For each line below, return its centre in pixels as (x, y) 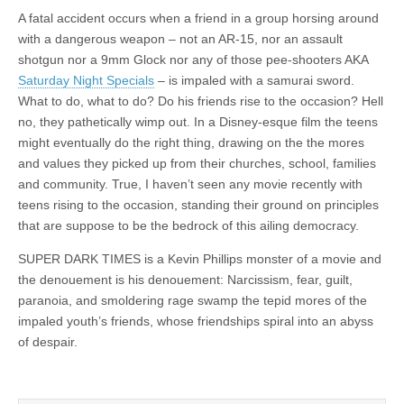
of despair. (48, 342)
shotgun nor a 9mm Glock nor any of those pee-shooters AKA (193, 60)
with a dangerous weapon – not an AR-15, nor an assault (180, 39)
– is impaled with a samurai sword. (254, 81)
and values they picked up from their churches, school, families (197, 164)
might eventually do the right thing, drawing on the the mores (191, 143)
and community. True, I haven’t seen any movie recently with (190, 184)
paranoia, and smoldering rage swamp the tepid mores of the (193, 301)
